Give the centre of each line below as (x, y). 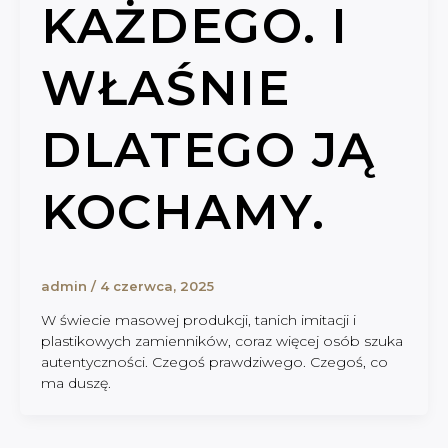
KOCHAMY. (183, 212)
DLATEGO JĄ (208, 150)
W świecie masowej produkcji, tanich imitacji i (198, 320)
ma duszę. (75, 383)
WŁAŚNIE (165, 88)
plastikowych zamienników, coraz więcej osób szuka (221, 341)
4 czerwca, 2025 (156, 285)
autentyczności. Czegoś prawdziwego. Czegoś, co (214, 362)
